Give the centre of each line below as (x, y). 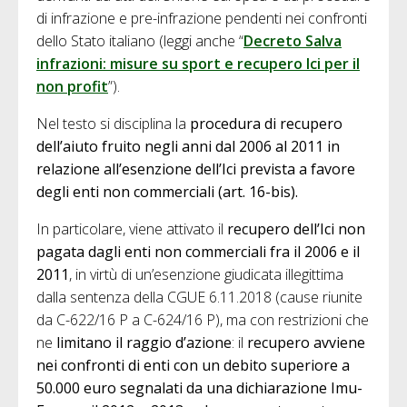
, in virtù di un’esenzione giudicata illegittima (206, 274)
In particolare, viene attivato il (132, 228)
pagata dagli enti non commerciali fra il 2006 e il (198, 251)
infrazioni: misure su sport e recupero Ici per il (198, 63)
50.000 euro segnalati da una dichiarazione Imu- (199, 387)
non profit (72, 86)
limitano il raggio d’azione (144, 342)
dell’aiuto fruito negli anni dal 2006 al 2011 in (188, 146)
